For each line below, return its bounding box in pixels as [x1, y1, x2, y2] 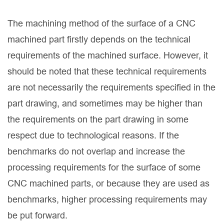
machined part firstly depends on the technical [7, 34, 190, 45]
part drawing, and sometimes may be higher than [7, 98, 202, 109]
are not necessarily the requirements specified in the [7, 82, 215, 93]
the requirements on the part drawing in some [7, 114, 188, 125]
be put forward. [7, 210, 67, 221]
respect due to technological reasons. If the [7, 130, 179, 141]
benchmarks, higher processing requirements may [7, 194, 207, 205]
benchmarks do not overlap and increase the [7, 146, 185, 157]
